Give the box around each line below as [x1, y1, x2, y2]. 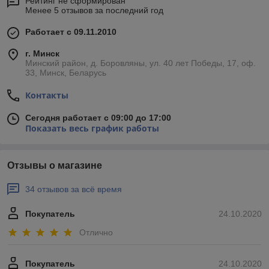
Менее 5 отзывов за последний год [25, 5, 163, 15]
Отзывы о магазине [7, 160, 102, 171]
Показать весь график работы [25, 122, 159, 134]
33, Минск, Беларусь [25, 67, 106, 77]
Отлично [79, 228, 113, 238]
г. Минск [25, 48, 59, 58]
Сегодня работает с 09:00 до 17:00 [25, 112, 171, 122]
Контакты [25, 89, 68, 101]
